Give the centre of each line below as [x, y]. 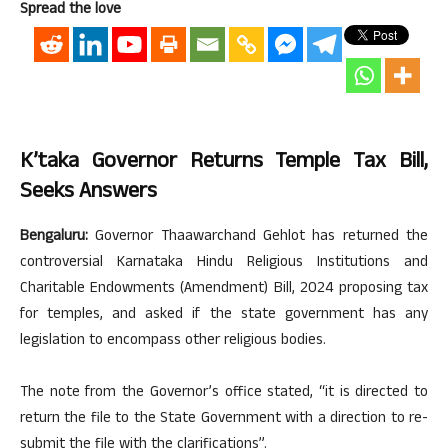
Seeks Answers [88, 193]
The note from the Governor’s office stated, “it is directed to [224, 394]
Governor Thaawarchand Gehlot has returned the [258, 238]
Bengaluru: [54, 238]
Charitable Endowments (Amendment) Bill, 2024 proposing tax [224, 290]
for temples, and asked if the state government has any [224, 316]
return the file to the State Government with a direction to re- [224, 420]
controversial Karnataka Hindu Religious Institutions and [224, 264]
